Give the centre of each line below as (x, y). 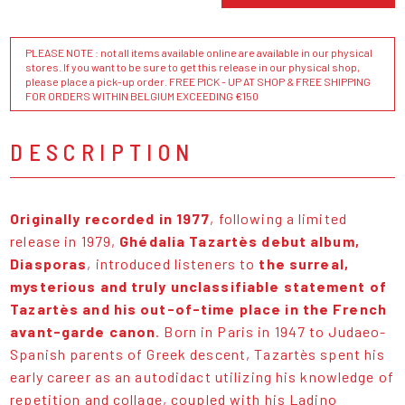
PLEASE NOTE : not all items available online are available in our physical (199, 53)
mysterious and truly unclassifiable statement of (198, 287)
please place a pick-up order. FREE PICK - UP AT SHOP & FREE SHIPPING (198, 82)
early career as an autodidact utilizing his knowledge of (202, 377)
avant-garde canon (83, 332)
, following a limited (278, 219)
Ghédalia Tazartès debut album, (240, 241)
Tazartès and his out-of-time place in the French (198, 309)
